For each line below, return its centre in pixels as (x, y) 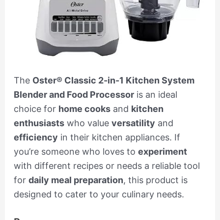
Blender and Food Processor (74, 94)
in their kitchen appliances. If (119, 137)
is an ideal (155, 94)
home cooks (84, 109)
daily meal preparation (76, 180)
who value (88, 123)
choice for (36, 109)
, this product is (155, 180)
